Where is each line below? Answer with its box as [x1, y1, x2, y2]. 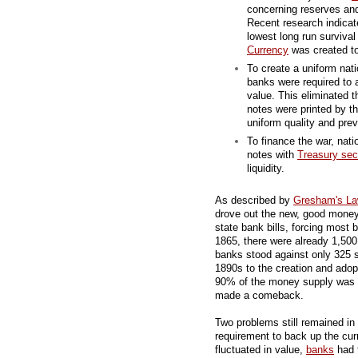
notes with [247, 149, 297, 161]
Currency [247, 44, 288, 56]
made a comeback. [215, 289, 304, 301]
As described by [215, 194, 293, 206]
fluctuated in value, [215, 344, 306, 356]
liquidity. [247, 162, 284, 174]
